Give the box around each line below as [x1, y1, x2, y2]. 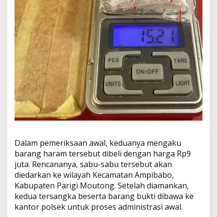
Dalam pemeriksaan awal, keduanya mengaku [15, 138, 181, 149]
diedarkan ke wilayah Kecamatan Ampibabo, [15, 170, 174, 181]
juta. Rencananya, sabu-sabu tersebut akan [15, 159, 172, 170]
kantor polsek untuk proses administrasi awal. [15, 201, 183, 213]
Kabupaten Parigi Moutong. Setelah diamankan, [15, 180, 189, 191]
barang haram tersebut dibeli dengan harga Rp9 [15, 148, 191, 159]
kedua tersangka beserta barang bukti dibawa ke [15, 191, 194, 202]
